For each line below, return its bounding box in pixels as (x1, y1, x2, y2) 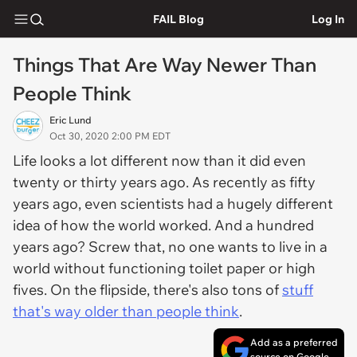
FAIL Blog (152, 11, 204, 26)
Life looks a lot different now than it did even (13, 151, 306, 170)
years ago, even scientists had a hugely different (13, 194, 333, 213)
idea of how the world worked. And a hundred (13, 216, 314, 234)
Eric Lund (49, 114, 92, 126)
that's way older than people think (13, 302, 239, 320)
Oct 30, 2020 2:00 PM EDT (49, 130, 171, 142)
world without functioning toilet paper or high (13, 259, 316, 277)
